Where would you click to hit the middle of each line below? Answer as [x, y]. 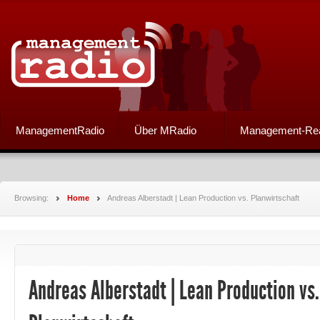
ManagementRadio [60, 130]
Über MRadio [165, 130]
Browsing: [32, 198]
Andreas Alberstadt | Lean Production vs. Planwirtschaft [203, 198]
